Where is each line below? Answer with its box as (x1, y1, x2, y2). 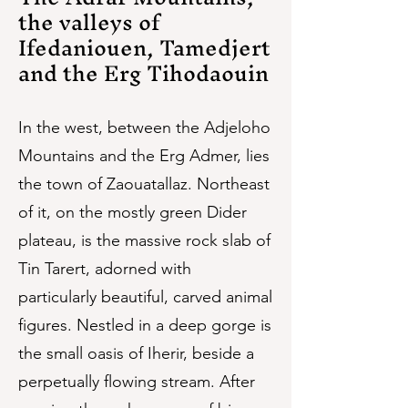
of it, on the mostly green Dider (18, 202, 247, 222)
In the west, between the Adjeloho (18, 117, 270, 138)
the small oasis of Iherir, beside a (18, 343, 254, 363)
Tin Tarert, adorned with (18, 259, 191, 279)
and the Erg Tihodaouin (18, 48, 269, 97)
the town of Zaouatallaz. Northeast (18, 174, 270, 194)
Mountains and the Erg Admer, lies (18, 146, 270, 166)
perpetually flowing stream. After (18, 372, 255, 392)
